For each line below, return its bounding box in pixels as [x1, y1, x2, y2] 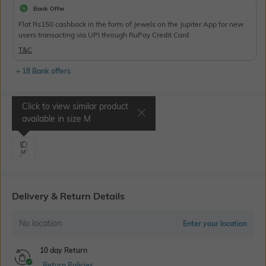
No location [19, 218, 62, 229]
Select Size [12, 109, 60, 122]
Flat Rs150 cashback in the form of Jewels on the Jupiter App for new [18, 20, 243, 29]
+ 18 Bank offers [16, 66, 71, 76]
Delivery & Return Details [12, 190, 125, 202]
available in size [22, 113, 84, 125]
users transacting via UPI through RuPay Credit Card [18, 30, 189, 40]
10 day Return [40, 246, 87, 255]
